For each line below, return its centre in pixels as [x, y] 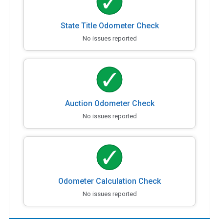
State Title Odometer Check [109, 26]
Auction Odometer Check [109, 104]
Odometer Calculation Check [109, 181]
